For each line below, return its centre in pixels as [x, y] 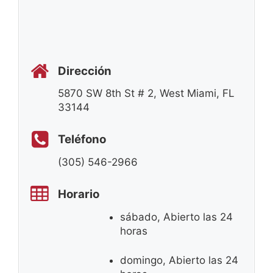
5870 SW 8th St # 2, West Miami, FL [146, 93]
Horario [79, 194]
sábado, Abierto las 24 [176, 217]
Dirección [85, 71]
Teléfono [82, 140]
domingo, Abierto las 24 [179, 261]
